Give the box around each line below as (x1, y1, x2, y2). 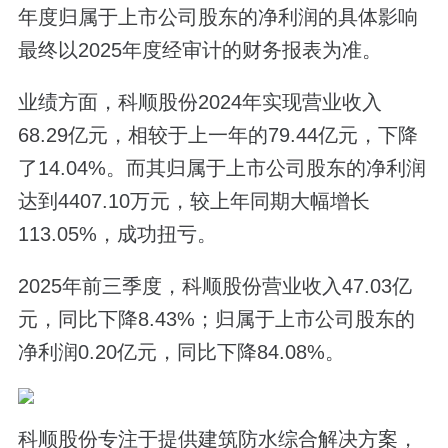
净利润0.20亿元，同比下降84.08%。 (17, 341, 345, 364)
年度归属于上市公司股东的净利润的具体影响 (17, 5, 418, 28)
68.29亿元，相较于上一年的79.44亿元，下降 (17, 123, 418, 146)
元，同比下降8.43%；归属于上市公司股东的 (17, 308, 415, 331)
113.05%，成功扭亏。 (17, 222, 217, 245)
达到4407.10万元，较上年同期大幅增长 (17, 189, 370, 212)
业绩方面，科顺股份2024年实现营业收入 (17, 90, 382, 113)
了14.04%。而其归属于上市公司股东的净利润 (17, 156, 426, 179)
